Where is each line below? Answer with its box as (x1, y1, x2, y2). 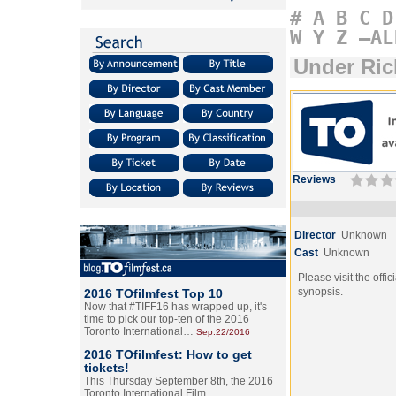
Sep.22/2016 (196, 327, 250, 337)
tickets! (84, 361, 129, 375)
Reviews (293, 173, 336, 186)
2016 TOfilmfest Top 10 (84, 286, 223, 301)
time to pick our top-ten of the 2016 (84, 313, 249, 325)
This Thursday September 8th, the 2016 (84, 375, 273, 387)
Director (294, 229, 336, 241)
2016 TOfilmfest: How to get (84, 347, 252, 362)
